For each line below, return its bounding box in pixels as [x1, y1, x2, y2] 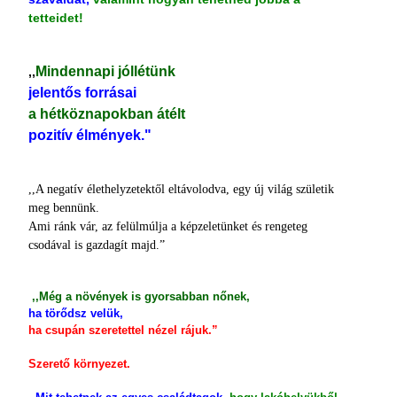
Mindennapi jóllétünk [35, 64, 175, 79]
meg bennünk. [28, 201, 99, 214]
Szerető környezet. [28, 357, 130, 370]
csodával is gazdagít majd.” [28, 238, 165, 252]
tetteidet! [28, 11, 83, 25]
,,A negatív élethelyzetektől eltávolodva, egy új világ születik [28, 183, 334, 196]
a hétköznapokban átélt [28, 106, 185, 121]
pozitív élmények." [28, 128, 152, 143]
